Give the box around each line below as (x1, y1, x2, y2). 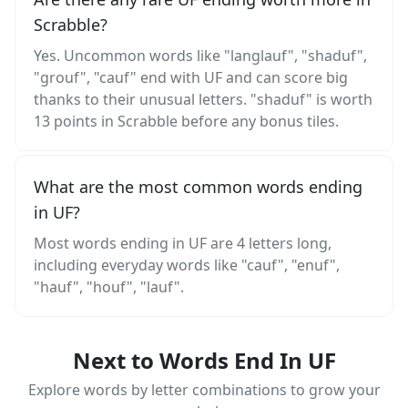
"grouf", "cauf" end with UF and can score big (34, 67, 348, 87)
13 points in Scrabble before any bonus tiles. (34, 111, 339, 131)
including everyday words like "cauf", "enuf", (34, 255, 340, 275)
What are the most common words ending (34, 176, 362, 198)
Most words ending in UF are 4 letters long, (34, 233, 331, 253)
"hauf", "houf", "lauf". (34, 277, 184, 297)
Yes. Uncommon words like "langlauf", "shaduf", (34, 46, 367, 66)
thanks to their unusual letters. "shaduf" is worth (34, 89, 372, 109)
